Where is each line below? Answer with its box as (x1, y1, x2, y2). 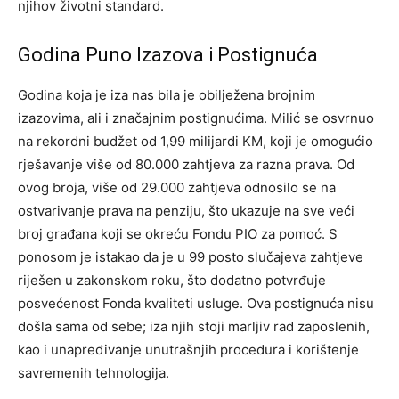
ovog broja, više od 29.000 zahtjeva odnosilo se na (18, 179, 336, 197)
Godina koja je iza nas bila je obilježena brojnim (18, 86, 315, 104)
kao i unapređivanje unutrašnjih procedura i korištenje (18, 341, 359, 359)
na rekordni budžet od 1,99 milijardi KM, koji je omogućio (18, 133, 373, 151)
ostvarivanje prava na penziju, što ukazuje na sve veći (18, 202, 354, 220)
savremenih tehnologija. (18, 364, 169, 382)
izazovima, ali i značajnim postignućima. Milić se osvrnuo (18, 110, 374, 127)
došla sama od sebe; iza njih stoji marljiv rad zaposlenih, (18, 318, 370, 336)
